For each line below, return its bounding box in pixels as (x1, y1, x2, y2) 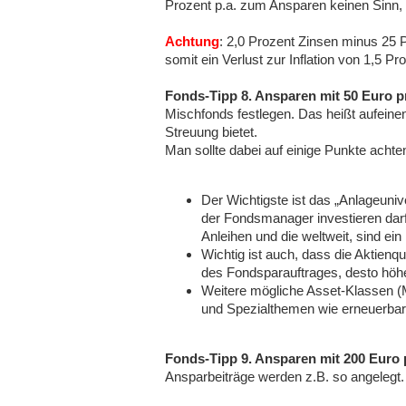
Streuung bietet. (165, 124, 257, 140)
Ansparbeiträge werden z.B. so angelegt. (165, 369, 404, 384)
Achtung (165, 34, 219, 49)
